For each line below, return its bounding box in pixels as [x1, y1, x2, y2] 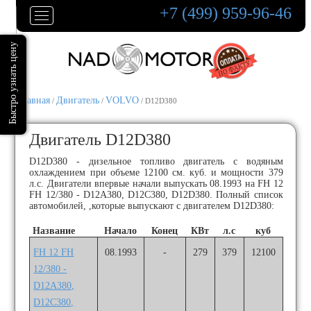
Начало [104, 226, 137, 236]
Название [33, 226, 76, 236]
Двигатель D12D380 [29, 131, 171, 149]
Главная [17, 95, 50, 106]
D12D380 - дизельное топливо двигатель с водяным [29, 156, 283, 167]
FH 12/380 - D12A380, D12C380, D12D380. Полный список [29, 190, 283, 200]
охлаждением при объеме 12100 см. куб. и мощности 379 [29, 167, 283, 178]
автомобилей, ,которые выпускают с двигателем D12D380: [29, 201, 275, 211]
